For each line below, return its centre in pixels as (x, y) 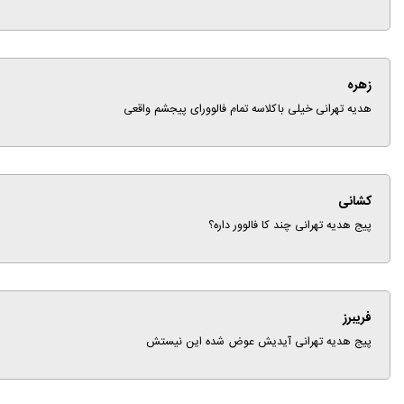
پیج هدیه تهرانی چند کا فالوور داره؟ (290, 226)
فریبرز (357, 318)
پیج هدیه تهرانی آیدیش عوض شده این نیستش (259, 342)
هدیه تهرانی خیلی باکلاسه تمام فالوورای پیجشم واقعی (248, 110)
